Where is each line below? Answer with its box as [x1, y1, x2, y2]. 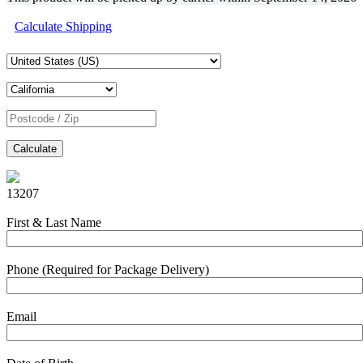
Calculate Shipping [15, 19, 112, 33]
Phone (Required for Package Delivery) [6, 263, 209, 277]
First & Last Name [6, 216, 101, 230]
